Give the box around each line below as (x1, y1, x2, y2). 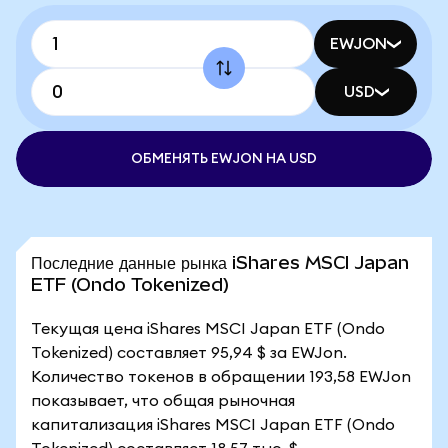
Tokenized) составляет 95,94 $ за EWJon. (31, 345, 347, 361)
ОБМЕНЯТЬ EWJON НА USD (131, 152, 317, 166)
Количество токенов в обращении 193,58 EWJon (31, 369, 411, 385)
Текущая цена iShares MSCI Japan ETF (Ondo (31, 321, 385, 337)
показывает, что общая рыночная (31, 393, 295, 409)
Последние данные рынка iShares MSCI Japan (31, 252, 409, 273)
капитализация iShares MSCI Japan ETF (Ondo (31, 417, 395, 433)
